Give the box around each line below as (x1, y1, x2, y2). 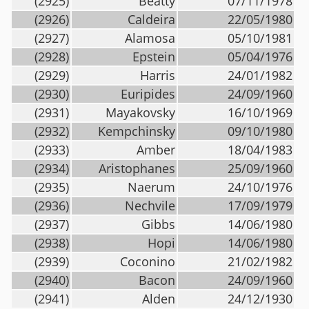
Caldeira (128, 11, 175, 28)
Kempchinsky (98, 123, 175, 139)
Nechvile (125, 197, 175, 214)
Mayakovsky (106, 104, 175, 121)
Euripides (121, 86, 175, 102)
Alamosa (125, 30, 175, 46)
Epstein (132, 48, 175, 65)
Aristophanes (99, 160, 175, 177)
